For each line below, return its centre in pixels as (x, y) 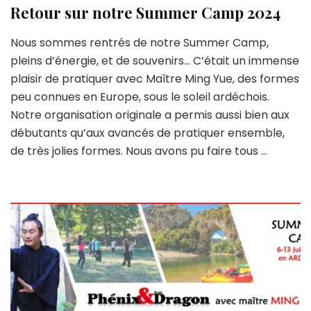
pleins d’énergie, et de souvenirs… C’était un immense (155, 60)
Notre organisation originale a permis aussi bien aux (150, 115)
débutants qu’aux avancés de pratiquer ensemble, (148, 133)
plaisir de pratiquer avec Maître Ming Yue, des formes (155, 78)
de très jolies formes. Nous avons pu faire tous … (139, 151)
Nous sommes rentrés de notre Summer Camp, (140, 42)
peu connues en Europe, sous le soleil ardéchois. (140, 96)
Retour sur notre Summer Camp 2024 (145, 12)
